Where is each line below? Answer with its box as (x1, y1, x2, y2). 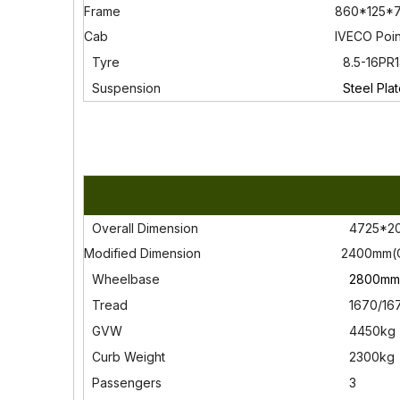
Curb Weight (88, 349, 165, 364)
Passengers (88, 375, 162, 390)
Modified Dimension (84, 246, 201, 261)
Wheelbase (88, 271, 160, 287)
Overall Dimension (88, 221, 198, 236)
